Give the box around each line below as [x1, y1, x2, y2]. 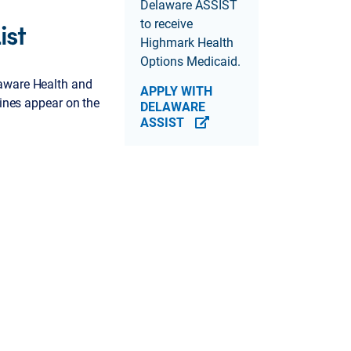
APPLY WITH [140, 81, 213, 99]
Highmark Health [140, 33, 234, 50]
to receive [140, 14, 194, 31]
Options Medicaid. [140, 52, 241, 69]
